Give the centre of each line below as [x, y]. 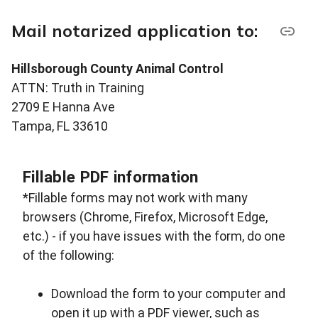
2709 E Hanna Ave [63, 107]
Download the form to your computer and [168, 294]
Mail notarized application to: [135, 31]
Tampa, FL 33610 [60, 126]
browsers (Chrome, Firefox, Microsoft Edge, [145, 217]
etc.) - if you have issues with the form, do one [154, 236]
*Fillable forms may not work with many [135, 198]
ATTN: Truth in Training [78, 88]
